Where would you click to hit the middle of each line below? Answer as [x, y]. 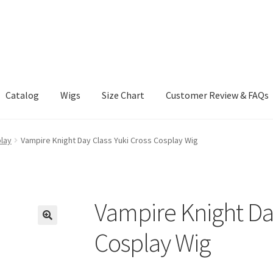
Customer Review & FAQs [218, 95]
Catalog [23, 95]
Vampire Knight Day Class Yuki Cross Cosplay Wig [109, 140]
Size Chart [123, 95]
